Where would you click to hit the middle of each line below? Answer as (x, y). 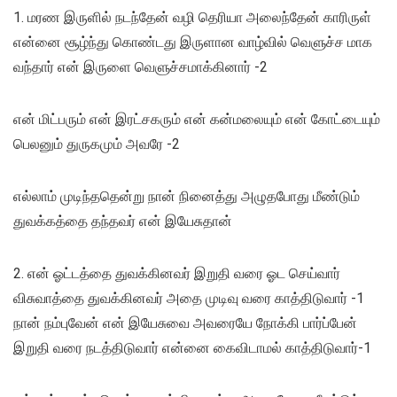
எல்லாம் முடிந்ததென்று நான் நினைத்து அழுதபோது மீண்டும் (187, 197)
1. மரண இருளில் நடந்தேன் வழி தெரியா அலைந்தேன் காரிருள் (192, 18)
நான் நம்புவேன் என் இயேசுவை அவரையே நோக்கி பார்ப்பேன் (185, 323)
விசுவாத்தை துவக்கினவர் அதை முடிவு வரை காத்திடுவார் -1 (189, 299)
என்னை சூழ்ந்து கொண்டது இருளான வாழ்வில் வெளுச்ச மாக (193, 43)
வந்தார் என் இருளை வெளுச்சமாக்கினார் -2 (140, 67)
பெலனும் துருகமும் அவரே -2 (97, 144)
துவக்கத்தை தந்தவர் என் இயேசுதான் (123, 222)
